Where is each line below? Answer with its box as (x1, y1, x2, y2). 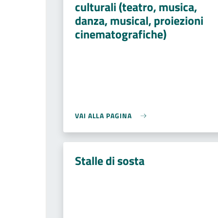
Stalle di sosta (75, 152, 145, 169)
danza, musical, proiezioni (75, 12, 203, 29)
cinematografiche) (75, 25, 166, 43)
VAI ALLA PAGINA (75, 110, 132, 121)
